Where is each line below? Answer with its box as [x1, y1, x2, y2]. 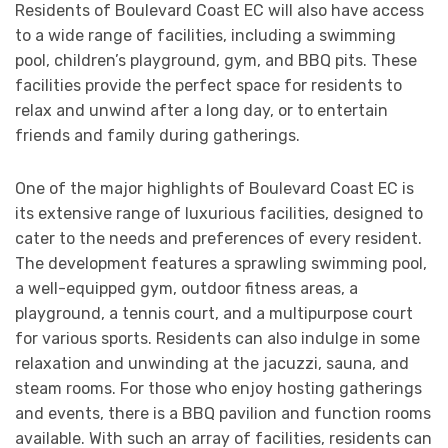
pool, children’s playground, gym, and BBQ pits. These [15, 51, 417, 71]
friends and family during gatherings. [15, 126, 300, 146]
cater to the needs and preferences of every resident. [15, 229, 422, 249]
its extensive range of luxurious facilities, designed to [15, 204, 423, 224]
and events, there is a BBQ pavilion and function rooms [15, 404, 431, 424]
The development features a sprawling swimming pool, [15, 254, 427, 274]
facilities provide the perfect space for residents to [15, 76, 402, 96]
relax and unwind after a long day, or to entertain [15, 101, 388, 121]
